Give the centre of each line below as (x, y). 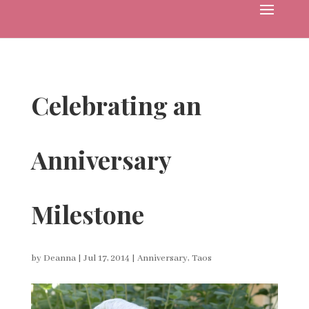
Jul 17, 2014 (106, 258)
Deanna (59, 258)
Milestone (87, 214)
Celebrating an (116, 105)
